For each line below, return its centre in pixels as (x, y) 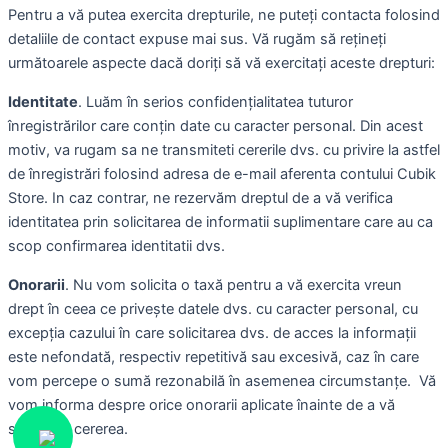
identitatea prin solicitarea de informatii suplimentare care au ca (220, 221)
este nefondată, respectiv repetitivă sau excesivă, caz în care (213, 356)
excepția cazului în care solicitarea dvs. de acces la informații (212, 332)
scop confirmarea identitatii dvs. (116, 245)
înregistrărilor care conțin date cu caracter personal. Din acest (215, 125)
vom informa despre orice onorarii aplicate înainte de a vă (201, 404)
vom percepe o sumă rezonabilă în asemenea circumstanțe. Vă (222, 380)
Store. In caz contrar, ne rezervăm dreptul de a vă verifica (200, 197)
